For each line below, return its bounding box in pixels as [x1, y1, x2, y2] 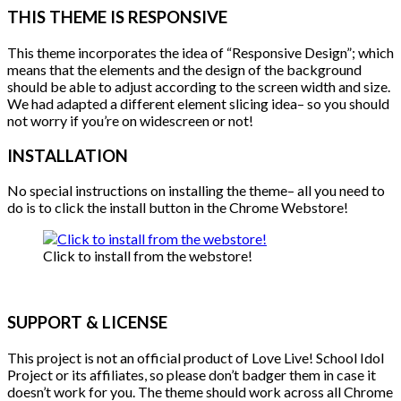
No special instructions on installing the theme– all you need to [7, 182, 385, 200]
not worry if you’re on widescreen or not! [7, 111, 253, 129]
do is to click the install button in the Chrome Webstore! [7, 199, 348, 217]
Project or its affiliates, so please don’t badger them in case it [7, 365, 376, 383]
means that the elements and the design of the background [7, 60, 362, 78]
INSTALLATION [7, 145, 128, 166]
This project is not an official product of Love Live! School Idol [7, 348, 384, 366]
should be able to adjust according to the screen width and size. [7, 77, 390, 95]
